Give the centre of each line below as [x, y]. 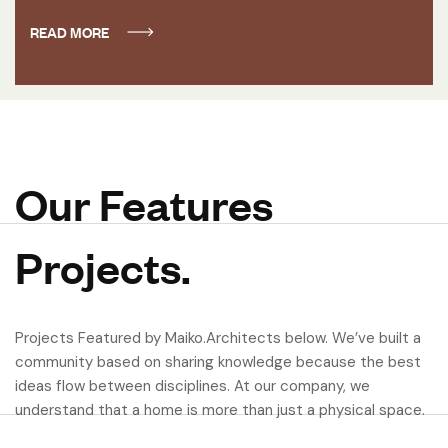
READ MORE [69, 31]
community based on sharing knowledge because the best [218, 361]
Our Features [144, 203]
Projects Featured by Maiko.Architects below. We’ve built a [218, 337]
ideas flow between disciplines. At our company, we [192, 385]
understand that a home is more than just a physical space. [220, 409]
